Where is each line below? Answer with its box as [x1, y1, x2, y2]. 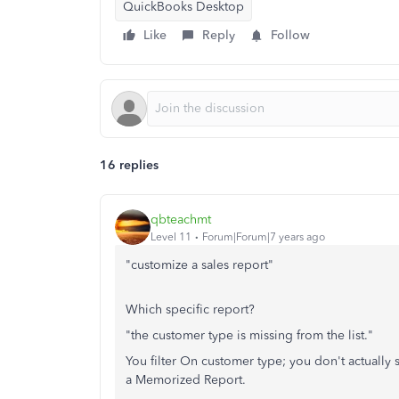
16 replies [100, 158, 159, 173]
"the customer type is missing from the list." [126, 328, 373, 343]
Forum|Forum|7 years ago [202, 230, 325, 243]
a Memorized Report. [126, 372, 246, 387]
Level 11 [151, 230, 191, 243]
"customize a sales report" [126, 257, 273, 273]
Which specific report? [126, 302, 255, 317]
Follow [271, 28, 310, 43]
